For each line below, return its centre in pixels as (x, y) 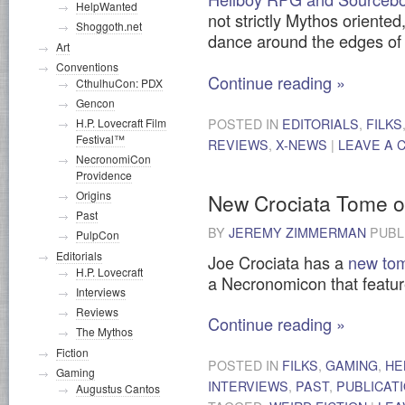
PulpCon (98, 235)
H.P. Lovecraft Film (121, 122)
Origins (94, 195)
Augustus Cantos (118, 388)
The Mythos (104, 331)
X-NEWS (301, 144)
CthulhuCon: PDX (119, 83)
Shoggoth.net (109, 26)
